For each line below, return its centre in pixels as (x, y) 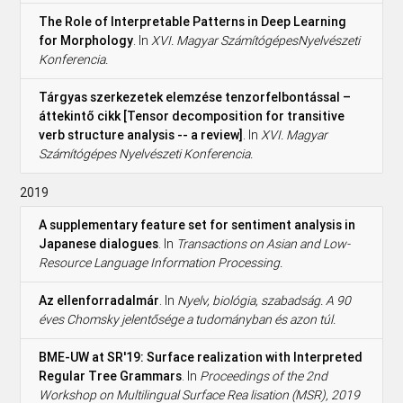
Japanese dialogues (99, 243)
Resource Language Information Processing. (161, 262)
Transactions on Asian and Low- (264, 243)
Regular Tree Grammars (111, 376)
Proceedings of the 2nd (264, 376)
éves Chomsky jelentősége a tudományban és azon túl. (188, 319)
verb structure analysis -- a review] (141, 134)
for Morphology (86, 40)
